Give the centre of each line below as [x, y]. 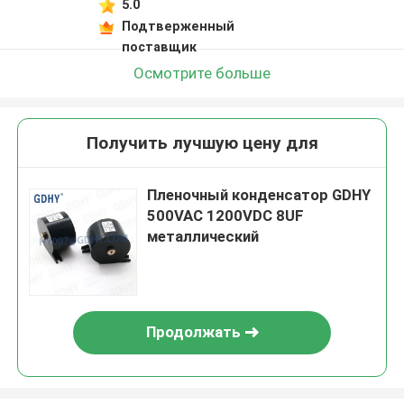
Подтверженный [178, 26]
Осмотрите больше [202, 73]
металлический [203, 237]
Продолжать [193, 332]
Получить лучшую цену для [202, 143]
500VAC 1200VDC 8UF [226, 216]
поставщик [159, 46]
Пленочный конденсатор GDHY [259, 195]
